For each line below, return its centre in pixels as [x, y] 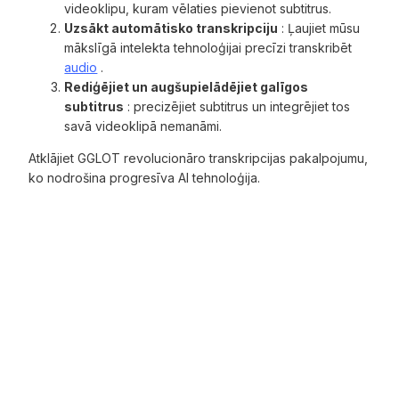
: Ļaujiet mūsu [319, 28]
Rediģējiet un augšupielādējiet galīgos [187, 86]
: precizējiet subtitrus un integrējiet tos [237, 106]
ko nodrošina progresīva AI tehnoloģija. [145, 177]
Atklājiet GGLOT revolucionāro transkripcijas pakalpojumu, [199, 158]
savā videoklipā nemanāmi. [143, 126]
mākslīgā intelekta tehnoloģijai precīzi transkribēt [208, 47]
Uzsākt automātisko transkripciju [171, 28]
